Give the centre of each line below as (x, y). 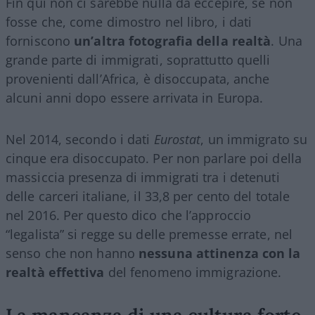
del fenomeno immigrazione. (193, 272)
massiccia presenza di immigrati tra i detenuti (143, 177)
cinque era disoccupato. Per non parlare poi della (154, 158)
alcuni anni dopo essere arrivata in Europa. (135, 97)
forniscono (40, 40)
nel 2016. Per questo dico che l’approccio (129, 215)
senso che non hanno (72, 253)
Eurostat (177, 139)
